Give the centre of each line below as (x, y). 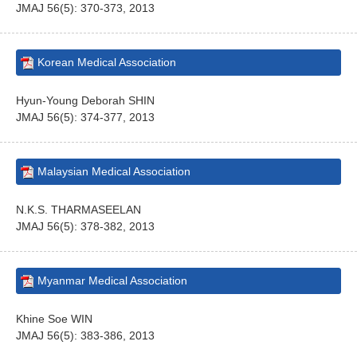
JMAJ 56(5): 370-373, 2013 (85, 8)
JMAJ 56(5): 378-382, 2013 (85, 226)
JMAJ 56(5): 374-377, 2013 (85, 117)
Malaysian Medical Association (114, 171)
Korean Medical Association (107, 62)
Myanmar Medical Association (112, 280)
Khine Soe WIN (54, 319)
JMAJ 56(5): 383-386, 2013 (85, 335)
